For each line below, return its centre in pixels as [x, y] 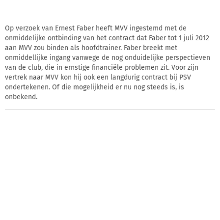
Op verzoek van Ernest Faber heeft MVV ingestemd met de [96, 28]
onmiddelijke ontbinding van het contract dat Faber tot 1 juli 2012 [107, 38]
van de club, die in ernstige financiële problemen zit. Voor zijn [102, 67]
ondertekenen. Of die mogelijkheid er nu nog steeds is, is [95, 87]
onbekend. [21, 97]
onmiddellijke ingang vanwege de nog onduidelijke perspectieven [108, 57]
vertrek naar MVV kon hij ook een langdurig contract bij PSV [98, 77]
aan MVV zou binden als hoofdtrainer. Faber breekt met [91, 48]
